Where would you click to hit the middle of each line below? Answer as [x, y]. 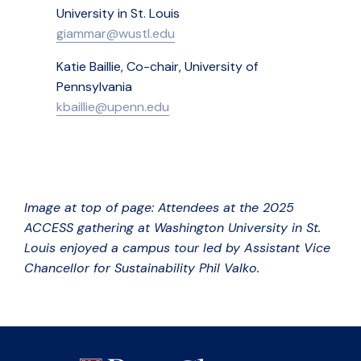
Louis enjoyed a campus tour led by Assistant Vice [177, 247]
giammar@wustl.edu [116, 33]
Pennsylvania [94, 86]
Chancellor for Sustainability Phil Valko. [142, 268]
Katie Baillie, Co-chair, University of [157, 66]
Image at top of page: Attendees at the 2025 [159, 207]
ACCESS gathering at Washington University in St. [172, 227]
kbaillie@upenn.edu [113, 106]
